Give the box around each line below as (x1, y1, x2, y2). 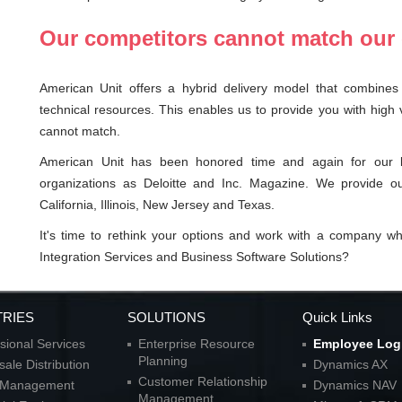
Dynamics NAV (312, 378, 397, 393)
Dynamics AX (312, 357, 388, 372)
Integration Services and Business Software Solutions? (39, 249, 349, 265)
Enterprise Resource (137, 336, 255, 352)
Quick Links (301, 310, 372, 326)
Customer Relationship (137, 374, 267, 389)
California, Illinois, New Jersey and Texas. (39, 197, 275, 213)
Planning (137, 354, 188, 369)
